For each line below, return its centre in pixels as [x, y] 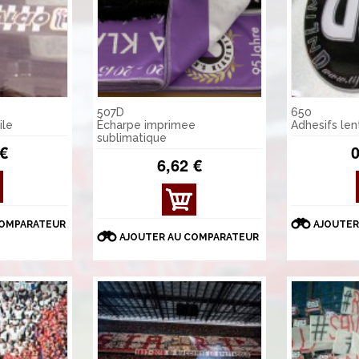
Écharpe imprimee [146, 125]
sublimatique [131, 138]
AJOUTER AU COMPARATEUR [190, 238]
